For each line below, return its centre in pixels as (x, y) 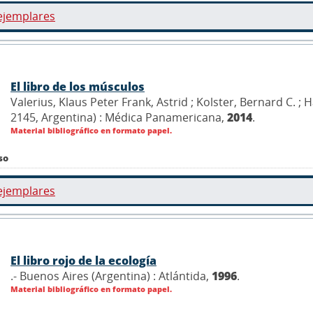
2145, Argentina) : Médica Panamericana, (119, 117)
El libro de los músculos (78, 86)
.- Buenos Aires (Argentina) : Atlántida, (111, 276)
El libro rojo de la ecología (83, 260)
